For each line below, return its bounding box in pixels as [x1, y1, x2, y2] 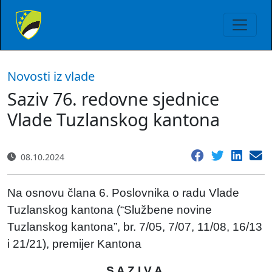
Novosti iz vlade [7, 68, 95, 84]
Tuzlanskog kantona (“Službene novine [7, 203, 212, 216]
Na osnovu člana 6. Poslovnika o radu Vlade [7, 186, 239, 199]
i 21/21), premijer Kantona [7, 237, 144, 250]
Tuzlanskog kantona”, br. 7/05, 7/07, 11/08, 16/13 [7, 220, 262, 233]
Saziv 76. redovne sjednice [7, 87, 219, 110]
